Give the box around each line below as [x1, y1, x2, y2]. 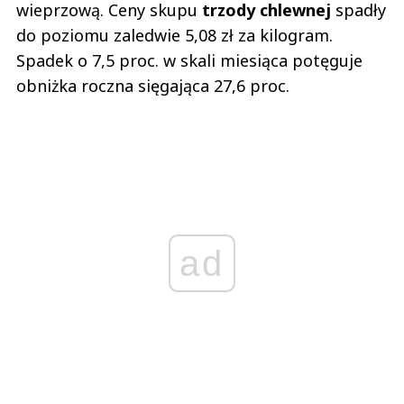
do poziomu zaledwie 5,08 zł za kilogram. [16, 24, 333, 47]
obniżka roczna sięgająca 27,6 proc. [16, 75, 289, 97]
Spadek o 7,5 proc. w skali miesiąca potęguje [16, 50, 363, 72]
